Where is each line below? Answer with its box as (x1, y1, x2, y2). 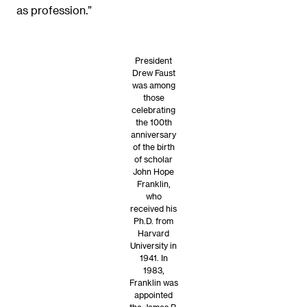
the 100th (135, 116, 172, 127)
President (135, 55, 172, 65)
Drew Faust (132, 67, 175, 77)
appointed (134, 289, 173, 299)
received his (130, 203, 177, 213)
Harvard (138, 228, 169, 238)
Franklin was (129, 277, 178, 287)
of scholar (134, 153, 173, 164)
